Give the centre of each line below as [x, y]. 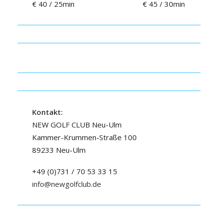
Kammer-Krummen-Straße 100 [84, 137]
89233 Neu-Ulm [59, 150]
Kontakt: [47, 112]
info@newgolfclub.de [67, 184]
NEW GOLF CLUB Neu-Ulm [77, 125]
